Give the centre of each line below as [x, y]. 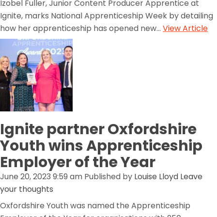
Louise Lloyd [156, 177]
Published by [109, 177]
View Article [185, 28]
